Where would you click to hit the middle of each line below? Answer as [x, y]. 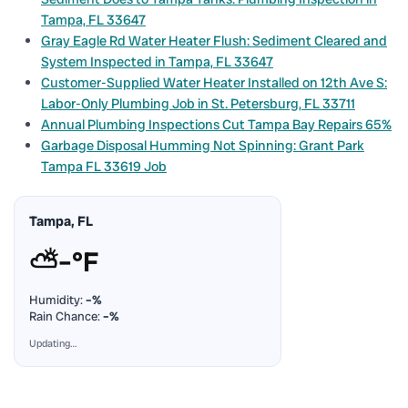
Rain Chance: [66, 316]
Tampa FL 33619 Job [104, 166]
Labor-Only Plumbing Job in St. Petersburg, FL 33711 [198, 103]
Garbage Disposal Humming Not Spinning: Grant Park [203, 145]
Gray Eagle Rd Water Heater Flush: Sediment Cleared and [214, 41]
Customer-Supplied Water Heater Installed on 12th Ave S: [214, 82]
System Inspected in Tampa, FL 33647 [157, 61]
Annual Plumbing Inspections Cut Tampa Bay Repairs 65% [216, 124]
